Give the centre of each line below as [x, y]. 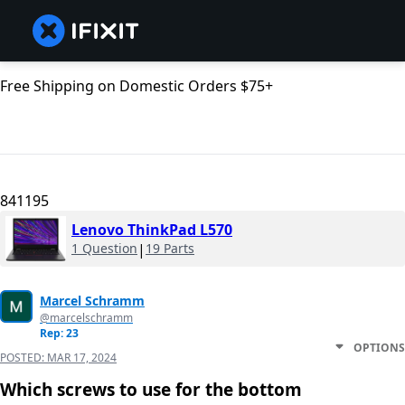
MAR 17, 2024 [82, 358]
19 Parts [170, 249]
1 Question [104, 249]
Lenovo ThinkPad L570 [152, 230]
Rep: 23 [59, 334]
